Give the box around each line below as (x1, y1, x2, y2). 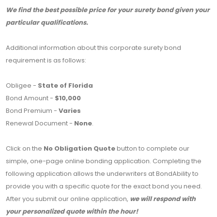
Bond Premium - (6, 106, 59, 116)
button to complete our (115, 144, 189, 154)
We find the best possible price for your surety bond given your (6, 5, 210, 15)
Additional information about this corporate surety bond (6, 43, 181, 53)
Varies (59, 106, 81, 116)
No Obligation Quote (44, 144, 115, 154)
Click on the (6, 144, 44, 154)
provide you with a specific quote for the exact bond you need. (6, 182, 202, 191)
